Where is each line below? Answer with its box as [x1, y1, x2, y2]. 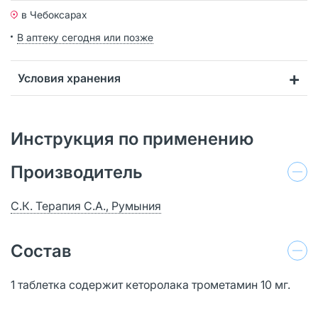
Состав [11, 240, 72, 261]
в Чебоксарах [21, 8, 87, 21]
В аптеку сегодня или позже [17, 31, 153, 43]
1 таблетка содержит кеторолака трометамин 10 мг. [11, 277, 290, 292]
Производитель [11, 161, 143, 182]
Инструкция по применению [11, 128, 253, 149]
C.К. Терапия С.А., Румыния [11, 198, 161, 213]
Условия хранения [18, 70, 121, 85]
